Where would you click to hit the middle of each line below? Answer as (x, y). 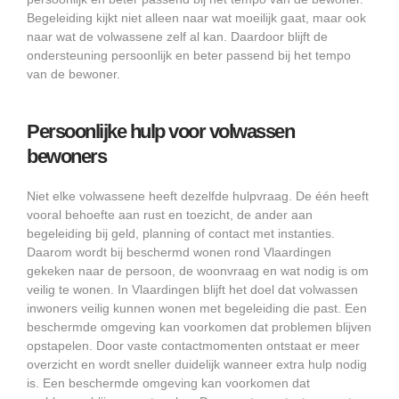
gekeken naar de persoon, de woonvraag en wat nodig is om (198, 270)
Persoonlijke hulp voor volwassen (160, 131)
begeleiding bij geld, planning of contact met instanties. (181, 233)
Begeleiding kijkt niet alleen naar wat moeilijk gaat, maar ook (196, 17)
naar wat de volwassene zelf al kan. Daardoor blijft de (177, 36)
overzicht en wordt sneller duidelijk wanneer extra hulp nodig (197, 364)
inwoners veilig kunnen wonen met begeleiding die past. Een (197, 308)
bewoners (66, 156)
